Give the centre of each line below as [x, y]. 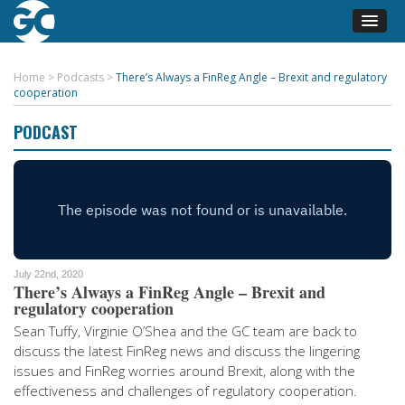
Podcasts [80, 77]
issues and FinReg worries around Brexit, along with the [184, 371]
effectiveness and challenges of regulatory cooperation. [185, 391]
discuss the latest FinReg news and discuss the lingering [187, 351]
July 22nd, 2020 [48, 274]
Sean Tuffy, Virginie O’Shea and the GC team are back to [185, 331]
